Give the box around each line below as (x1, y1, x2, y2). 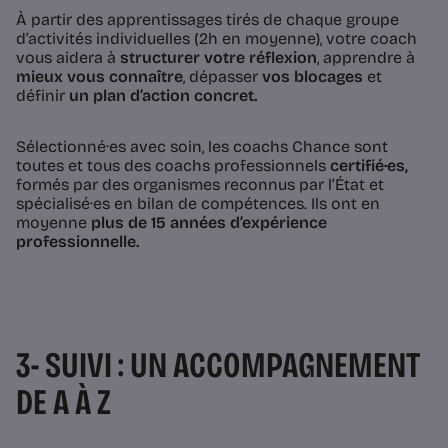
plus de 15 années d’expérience (91, 212, 327, 232)
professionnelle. (16, 231, 139, 251)
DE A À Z (16, 380, 111, 424)
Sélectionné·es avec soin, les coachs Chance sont (16, 136, 388, 156)
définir (16, 85, 69, 105)
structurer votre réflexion (120, 47, 317, 67)
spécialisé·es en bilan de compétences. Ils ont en (16, 193, 380, 213)
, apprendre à (317, 47, 415, 67)
